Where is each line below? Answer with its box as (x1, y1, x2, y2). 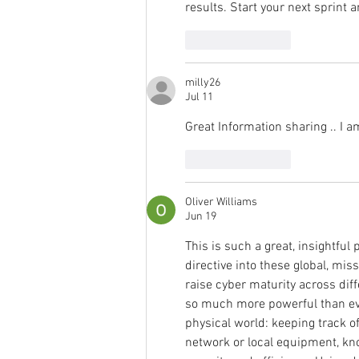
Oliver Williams (185, 196, 257, 210)
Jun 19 (185, 210, 216, 224)
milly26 (185, 76, 220, 91)
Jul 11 (185, 91, 213, 105)
